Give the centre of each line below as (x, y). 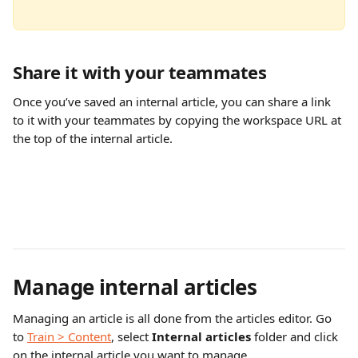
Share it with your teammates (140, 72)
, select (131, 336)
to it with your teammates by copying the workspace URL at (179, 120)
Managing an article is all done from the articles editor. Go (174, 318)
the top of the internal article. (93, 138)
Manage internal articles (135, 287)
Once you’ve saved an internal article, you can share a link (173, 101)
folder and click (296, 336)
